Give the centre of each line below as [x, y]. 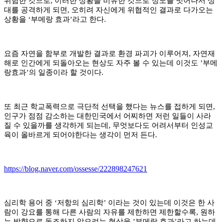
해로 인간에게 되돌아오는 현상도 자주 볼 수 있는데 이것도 [102, 63]
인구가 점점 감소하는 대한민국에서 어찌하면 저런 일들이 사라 [108, 116]
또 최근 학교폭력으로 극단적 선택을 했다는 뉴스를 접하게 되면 [109, 106]
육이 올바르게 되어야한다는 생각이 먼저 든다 [80, 135]
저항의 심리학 [80, 202]
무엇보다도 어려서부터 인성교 [163, 125]
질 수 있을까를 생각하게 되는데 [56, 125]
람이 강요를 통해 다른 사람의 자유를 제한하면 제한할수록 [100, 212]
